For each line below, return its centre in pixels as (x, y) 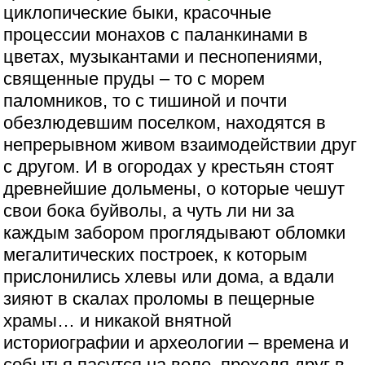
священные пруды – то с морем (134, 78)
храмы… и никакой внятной (118, 320)
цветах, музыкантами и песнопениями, (163, 56)
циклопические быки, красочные (138, 12)
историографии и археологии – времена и (176, 342)
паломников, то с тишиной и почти (145, 100)
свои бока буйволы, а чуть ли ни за (149, 210)
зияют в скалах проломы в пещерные (159, 298)
